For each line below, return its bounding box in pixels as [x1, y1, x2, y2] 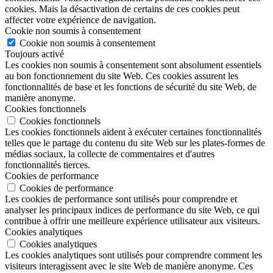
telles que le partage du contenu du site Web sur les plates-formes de [5, 138, 265, 149]
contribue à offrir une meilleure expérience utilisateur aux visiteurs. [5, 216, 260, 227]
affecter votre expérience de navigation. [5, 15, 156, 26]
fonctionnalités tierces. [5, 160, 90, 171]
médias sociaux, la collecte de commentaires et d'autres [5, 149, 214, 160]
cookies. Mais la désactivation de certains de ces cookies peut [5, 4, 239, 15]
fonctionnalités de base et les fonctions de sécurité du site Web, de [5, 82, 257, 93]
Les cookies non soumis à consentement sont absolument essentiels [5, 60, 261, 71]
